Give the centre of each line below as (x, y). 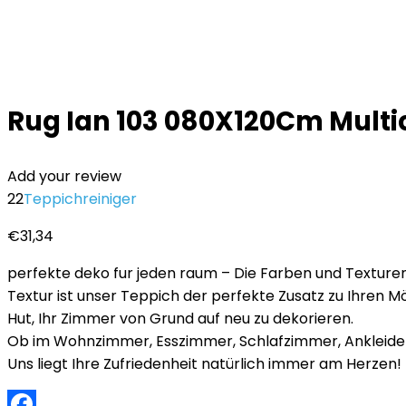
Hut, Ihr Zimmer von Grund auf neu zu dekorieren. (180, 319)
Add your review (64, 176)
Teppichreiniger (80, 199)
